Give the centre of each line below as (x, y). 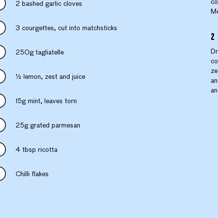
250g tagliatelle (39, 52)
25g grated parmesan (48, 125)
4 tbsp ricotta (36, 150)
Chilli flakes (32, 174)
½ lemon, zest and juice (50, 77)
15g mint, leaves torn (46, 101)
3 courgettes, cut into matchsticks (66, 28)
